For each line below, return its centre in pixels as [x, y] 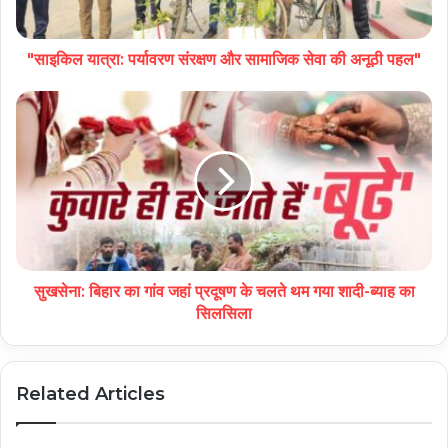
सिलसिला [224, 313]
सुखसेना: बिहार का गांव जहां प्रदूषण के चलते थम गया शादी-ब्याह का [224, 291]
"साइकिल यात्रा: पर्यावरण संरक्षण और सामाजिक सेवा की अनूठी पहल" [224, 59]
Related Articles [90, 393]
